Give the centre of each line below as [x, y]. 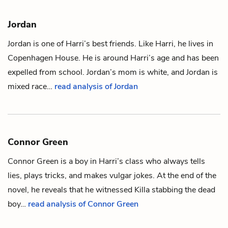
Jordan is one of [37, 44]
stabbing [167, 190]
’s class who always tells [161, 161]
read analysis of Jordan [96, 86]
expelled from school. [47, 72]
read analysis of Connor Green [83, 204]
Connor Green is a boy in [53, 161]
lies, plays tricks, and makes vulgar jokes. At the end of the [112, 175]
